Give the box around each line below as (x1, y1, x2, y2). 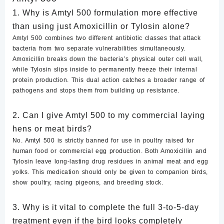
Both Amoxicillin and (142, 147, 207, 155)
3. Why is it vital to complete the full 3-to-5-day (12, 203, 199, 212)
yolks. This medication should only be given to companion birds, (12, 168, 208, 176)
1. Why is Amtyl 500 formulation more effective (12, 8, 198, 17)
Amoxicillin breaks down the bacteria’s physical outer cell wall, (12, 55, 203, 63)
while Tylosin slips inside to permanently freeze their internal (12, 66, 197, 73)
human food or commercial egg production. (12, 147, 143, 155)
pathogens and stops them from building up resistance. (12, 87, 179, 94)
